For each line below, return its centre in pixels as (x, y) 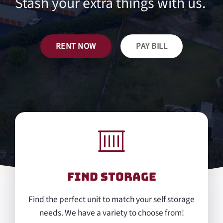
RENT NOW (76, 46)
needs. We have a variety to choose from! (111, 213)
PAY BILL (152, 46)
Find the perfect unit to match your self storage (111, 199)
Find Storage (111, 176)
